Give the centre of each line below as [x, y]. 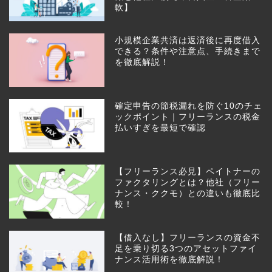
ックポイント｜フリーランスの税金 [188, 117]
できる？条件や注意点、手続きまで [188, 52]
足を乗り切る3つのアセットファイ [186, 248]
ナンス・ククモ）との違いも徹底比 [188, 194]
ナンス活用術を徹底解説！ [170, 259]
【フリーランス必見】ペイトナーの [188, 172]
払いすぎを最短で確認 [161, 128]
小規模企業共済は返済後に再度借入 [188, 41]
